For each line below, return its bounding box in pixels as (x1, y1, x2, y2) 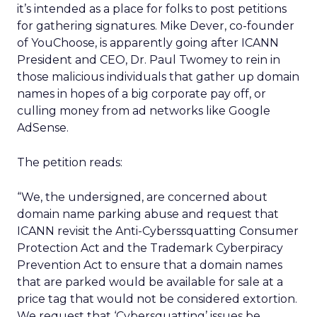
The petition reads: (17, 156, 122, 169)
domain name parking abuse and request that (17, 207, 279, 221)
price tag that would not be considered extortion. (17, 292, 297, 306)
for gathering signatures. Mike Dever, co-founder (17, 19, 294, 33)
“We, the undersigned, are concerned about (17, 190, 267, 204)
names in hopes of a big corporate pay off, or (17, 87, 266, 100)
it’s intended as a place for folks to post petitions (17, 2, 287, 16)
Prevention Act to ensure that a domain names (17, 258, 282, 272)
